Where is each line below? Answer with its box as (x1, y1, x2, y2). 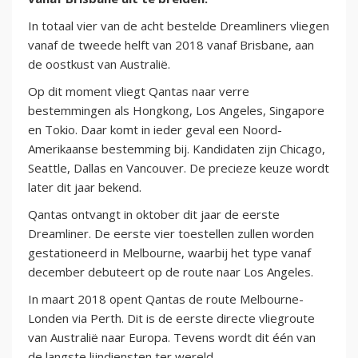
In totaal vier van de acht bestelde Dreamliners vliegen (28, 18, 329, 34)
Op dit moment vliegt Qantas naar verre (28, 83, 249, 100)
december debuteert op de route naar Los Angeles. (28, 264, 313, 280)
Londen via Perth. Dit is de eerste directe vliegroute (28, 310, 315, 327)
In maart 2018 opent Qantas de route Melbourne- (28, 291, 304, 308)
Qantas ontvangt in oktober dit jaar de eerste (28, 206, 280, 223)
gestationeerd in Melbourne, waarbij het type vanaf (28, 245, 311, 261)
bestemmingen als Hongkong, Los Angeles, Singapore (28, 102, 324, 119)
